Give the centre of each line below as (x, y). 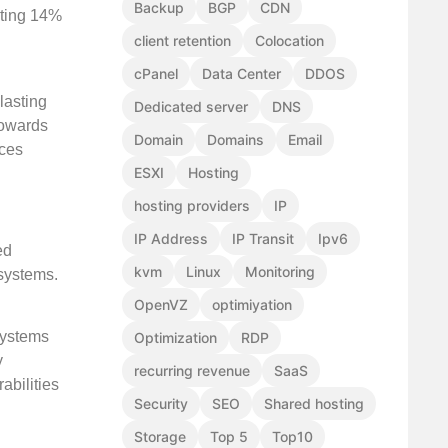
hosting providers (192, 206)
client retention (182, 41)
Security (161, 404)
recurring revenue (192, 371)
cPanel (156, 74)
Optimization (175, 338)
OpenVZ (161, 305)
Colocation (289, 41)
